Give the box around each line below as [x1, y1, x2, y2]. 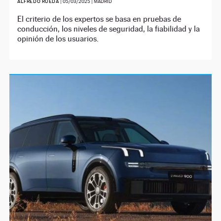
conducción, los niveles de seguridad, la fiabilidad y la [17, 24, 200, 34]
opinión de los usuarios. [17, 34, 99, 43]
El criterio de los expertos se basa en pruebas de [17, 14, 182, 24]
